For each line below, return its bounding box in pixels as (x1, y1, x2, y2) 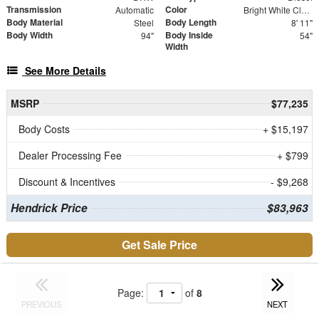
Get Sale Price (122, 236, 197, 253)
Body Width (6, 28, 53, 41)
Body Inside (165, 28, 213, 41)
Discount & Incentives (19, 174, 115, 189)
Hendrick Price (10, 199, 88, 216)
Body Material (6, 15, 63, 28)
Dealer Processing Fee (19, 147, 122, 162)
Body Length (165, 15, 216, 28)
